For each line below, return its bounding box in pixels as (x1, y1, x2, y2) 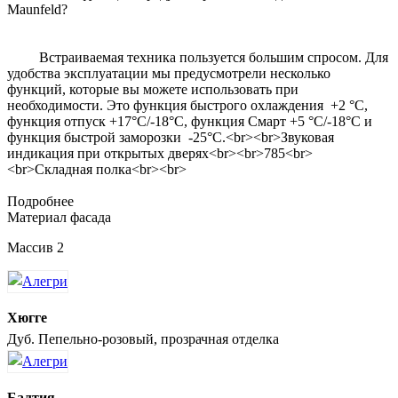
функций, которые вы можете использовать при (7, 81, 298, 97)
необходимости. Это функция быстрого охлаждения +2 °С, (7, 97, 368, 113)
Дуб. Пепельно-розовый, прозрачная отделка (7, 330, 279, 346)
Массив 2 (7, 239, 64, 255)
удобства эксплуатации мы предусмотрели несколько (7, 65, 330, 81)
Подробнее (7, 193, 74, 209)
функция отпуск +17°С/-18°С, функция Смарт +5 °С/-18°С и (7, 113, 372, 129)
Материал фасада (7, 209, 111, 225)
